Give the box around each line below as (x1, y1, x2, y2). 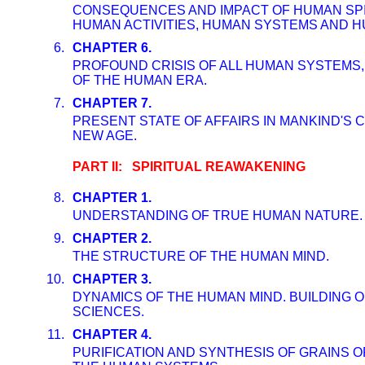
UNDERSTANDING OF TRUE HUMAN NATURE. (73, 209, 363, 222)
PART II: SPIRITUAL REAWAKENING (73, 160, 306, 174)
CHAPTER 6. (73, 41, 152, 55)
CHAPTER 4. (73, 328, 152, 341)
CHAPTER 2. (73, 231, 152, 245)
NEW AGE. (73, 129, 137, 143)
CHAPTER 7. (73, 96, 152, 110)
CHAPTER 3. (73, 272, 152, 286)
